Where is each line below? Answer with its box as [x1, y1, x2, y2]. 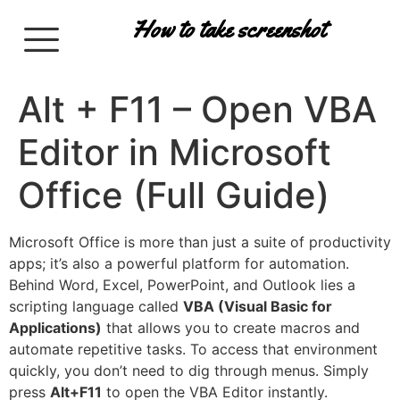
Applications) [9, 319, 102, 337]
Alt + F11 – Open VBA [18, 87, 377, 131]
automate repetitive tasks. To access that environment [9, 340, 378, 358]
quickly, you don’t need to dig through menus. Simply [9, 362, 369, 379]
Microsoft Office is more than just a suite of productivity [9, 233, 391, 251]
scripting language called [9, 297, 183, 315]
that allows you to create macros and [102, 319, 360, 337]
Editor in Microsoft [18, 130, 331, 174]
